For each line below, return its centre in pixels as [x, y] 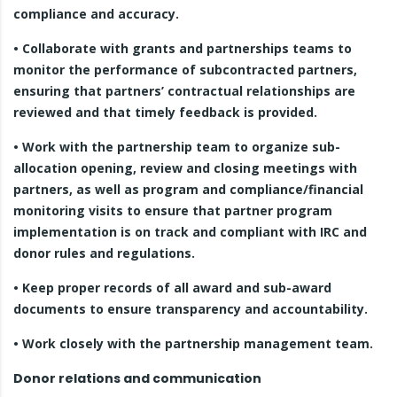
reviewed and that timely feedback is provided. [165, 112]
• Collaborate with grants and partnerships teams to [183, 48]
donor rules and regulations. [104, 253]
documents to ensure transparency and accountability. [191, 309]
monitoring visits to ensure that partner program [173, 210]
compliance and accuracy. [96, 14]
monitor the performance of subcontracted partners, [185, 70]
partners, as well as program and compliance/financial [188, 189]
